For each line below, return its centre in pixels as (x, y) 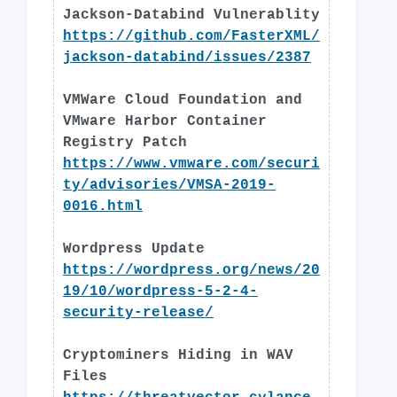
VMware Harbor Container (165, 121)
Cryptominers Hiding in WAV (178, 355)
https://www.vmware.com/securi (191, 164)
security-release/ (138, 313)
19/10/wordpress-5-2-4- (160, 292)
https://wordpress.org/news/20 (191, 270)
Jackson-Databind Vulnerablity (191, 15)
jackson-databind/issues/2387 (187, 58)
